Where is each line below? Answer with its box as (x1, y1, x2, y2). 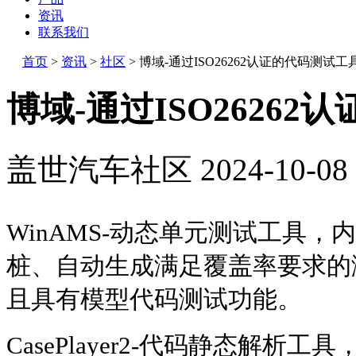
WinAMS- (6, 218, 110, 246)
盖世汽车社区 (6, 152, 192, 187)
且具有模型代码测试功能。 (6, 284, 302, 313)
